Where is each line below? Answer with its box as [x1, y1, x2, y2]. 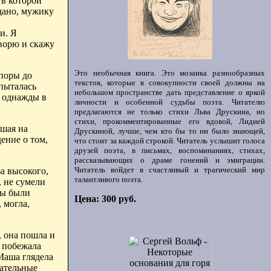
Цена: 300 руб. [74, 194, 136, 204]
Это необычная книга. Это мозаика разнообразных [74, 68, 265, 77]
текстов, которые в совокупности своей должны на [74, 78, 265, 87]
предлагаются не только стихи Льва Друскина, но [74, 107, 265, 116]
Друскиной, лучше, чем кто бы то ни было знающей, [74, 126, 265, 135]
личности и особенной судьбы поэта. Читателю [74, 97, 265, 106]
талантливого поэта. [74, 175, 143, 184]
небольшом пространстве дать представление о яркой [74, 88, 265, 97]
